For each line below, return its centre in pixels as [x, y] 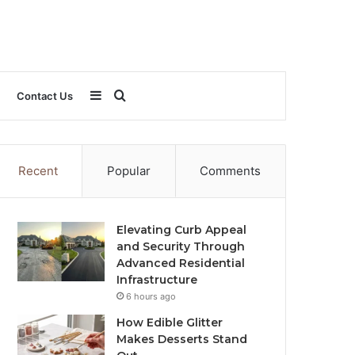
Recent [38, 171]
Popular [129, 171]
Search [145, 95]
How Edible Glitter [170, 323]
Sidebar [124, 95]
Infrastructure [157, 280]
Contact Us [45, 96]
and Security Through [181, 246]
